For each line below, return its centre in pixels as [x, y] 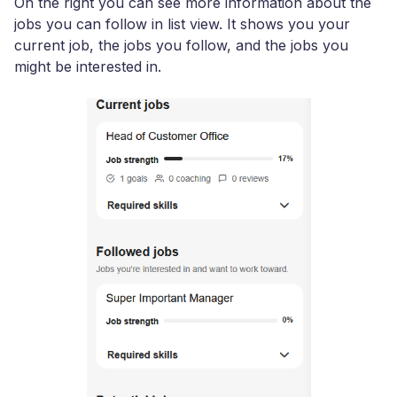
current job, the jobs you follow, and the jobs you [181, 45]
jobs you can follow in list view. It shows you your [182, 23]
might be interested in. [88, 66]
